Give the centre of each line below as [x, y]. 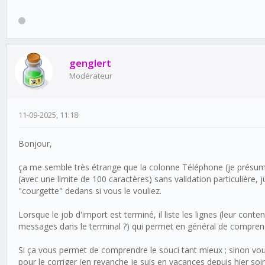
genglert [90, 63]
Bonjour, [35, 144]
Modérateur [91, 76]
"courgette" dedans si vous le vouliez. [90, 191]
